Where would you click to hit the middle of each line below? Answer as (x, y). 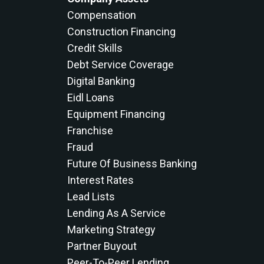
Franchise (90, 131)
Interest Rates (100, 180)
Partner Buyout (102, 246)
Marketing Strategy (111, 230)
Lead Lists (91, 197)
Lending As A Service (116, 213)
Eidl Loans (90, 98)
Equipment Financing (116, 114)
